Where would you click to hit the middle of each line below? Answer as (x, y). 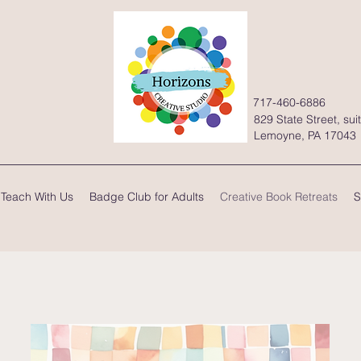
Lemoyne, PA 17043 (305, 135)
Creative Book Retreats (279, 196)
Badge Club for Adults (147, 196)
